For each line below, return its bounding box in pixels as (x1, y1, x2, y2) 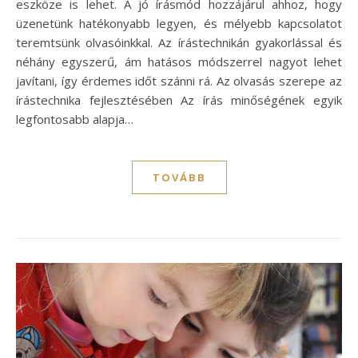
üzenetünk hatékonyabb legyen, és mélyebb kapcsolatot (16, 14, 342, 31)
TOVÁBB (152, 169, 206, 185)
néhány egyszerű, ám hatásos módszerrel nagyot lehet (16, 53, 342, 70)
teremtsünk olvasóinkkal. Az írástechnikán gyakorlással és (16, 34, 342, 50)
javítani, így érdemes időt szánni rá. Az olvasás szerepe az (16, 72, 342, 89)
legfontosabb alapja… (16, 110, 133, 127)
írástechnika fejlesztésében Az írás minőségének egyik (16, 91, 342, 108)
